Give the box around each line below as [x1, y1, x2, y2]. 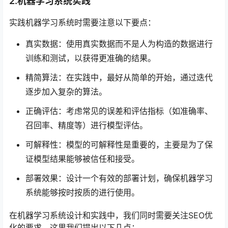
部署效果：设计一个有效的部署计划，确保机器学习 [25, 173, 213, 184]
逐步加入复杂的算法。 [25, 87, 107, 97]
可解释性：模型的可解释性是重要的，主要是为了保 [25, 139, 213, 150]
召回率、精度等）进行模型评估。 [25, 120, 148, 131]
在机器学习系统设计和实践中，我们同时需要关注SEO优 [9, 210, 213, 221]
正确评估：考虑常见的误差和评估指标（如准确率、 [25, 106, 213, 117]
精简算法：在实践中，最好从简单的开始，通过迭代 [25, 72, 213, 83]
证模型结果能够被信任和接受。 [25, 154, 139, 164]
